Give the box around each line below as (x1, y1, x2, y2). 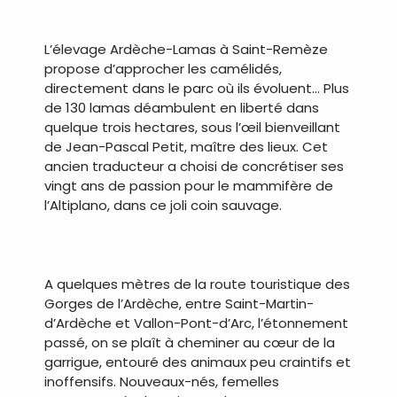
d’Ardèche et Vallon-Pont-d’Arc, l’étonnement (44, 314, 348, 333)
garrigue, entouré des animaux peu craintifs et (44, 353, 351, 372)
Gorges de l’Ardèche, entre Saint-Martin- (44, 294, 314, 314)
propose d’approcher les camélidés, (44, 59, 282, 79)
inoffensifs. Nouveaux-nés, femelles (44, 372, 279, 392)
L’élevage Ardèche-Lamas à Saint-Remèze (44, 40, 328, 59)
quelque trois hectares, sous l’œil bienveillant (44, 118, 340, 137)
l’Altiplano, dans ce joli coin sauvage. (44, 196, 282, 215)
